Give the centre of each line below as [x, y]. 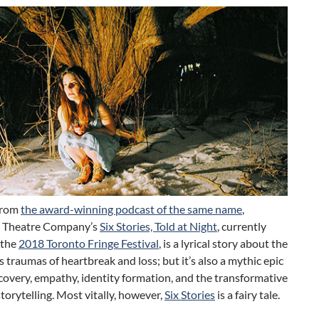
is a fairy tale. [247, 295]
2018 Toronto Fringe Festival [89, 244]
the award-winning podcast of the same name [131, 209]
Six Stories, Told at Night [158, 226]
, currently [242, 226]
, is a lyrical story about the [223, 244]
